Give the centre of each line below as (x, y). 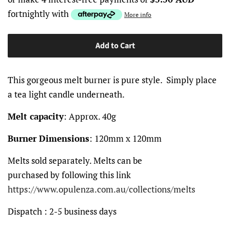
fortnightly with (39, 14)
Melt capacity (36, 117)
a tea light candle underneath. (66, 94)
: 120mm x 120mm (126, 139)
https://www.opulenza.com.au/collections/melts (101, 189)
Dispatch (25, 212)
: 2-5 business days (79, 212)
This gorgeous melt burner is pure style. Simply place (112, 80)
